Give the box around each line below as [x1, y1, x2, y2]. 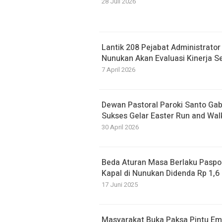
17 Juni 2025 [102, 180, 138, 189]
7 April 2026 [102, 65, 135, 74]
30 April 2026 [102, 122, 139, 132]
